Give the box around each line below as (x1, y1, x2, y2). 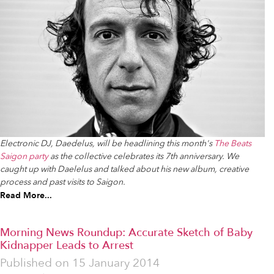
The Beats (214, 137, 251, 149)
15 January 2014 (72, 254, 160, 271)
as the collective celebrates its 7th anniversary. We (48, 150, 239, 162)
